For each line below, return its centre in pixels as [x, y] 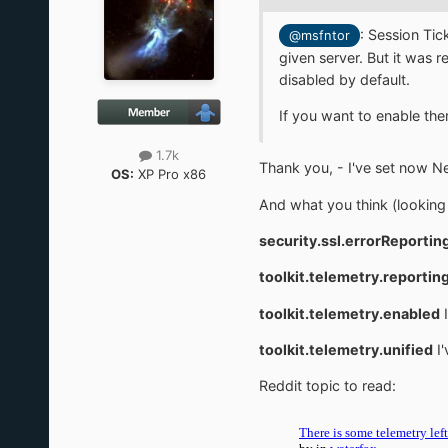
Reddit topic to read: [327, 386]
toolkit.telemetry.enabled [349, 313]
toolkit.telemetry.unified [345, 349]
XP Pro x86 [170, 173]
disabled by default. [344, 79]
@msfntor [319, 35]
